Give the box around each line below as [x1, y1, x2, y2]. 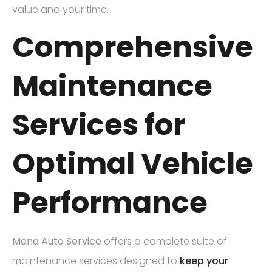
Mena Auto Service [12, 234, 101, 249]
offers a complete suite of [101, 234, 227, 249]
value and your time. [12, 2, 109, 16]
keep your [180, 254, 228, 268]
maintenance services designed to [12, 254, 180, 268]
